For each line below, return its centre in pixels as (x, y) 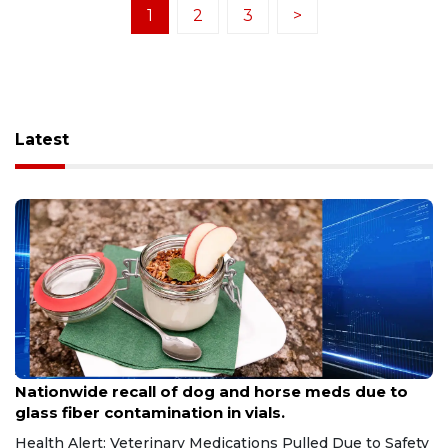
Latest (42, 139)
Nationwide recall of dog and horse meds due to (211, 391)
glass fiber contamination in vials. (150, 412)
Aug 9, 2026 (49, 371)
